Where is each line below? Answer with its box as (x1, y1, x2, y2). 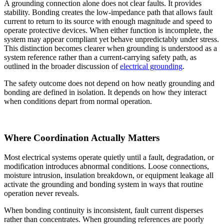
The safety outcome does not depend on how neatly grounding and (4, 79, 214, 88)
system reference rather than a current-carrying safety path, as (4, 53, 196, 62)
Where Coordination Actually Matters (4, 132, 159, 143)
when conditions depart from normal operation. (4, 97, 152, 106)
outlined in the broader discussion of (4, 62, 120, 71)
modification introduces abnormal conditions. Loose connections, (4, 161, 209, 170)
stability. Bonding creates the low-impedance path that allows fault (4, 8, 212, 17)
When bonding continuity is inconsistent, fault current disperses (4, 205, 203, 214)
